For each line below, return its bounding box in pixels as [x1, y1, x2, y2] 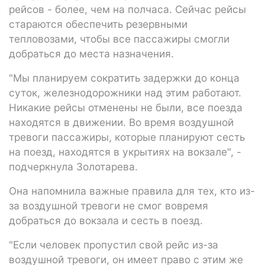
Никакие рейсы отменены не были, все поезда [9, 101, 243, 114]
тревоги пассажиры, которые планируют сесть [9, 130, 245, 143]
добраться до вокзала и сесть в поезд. [9, 214, 203, 227]
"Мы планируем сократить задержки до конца [9, 71, 240, 84]
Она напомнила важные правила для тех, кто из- [9, 184, 255, 197]
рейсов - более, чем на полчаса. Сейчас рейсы [9, 2, 246, 15]
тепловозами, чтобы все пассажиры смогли [9, 32, 230, 45]
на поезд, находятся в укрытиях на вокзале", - [9, 145, 241, 158]
